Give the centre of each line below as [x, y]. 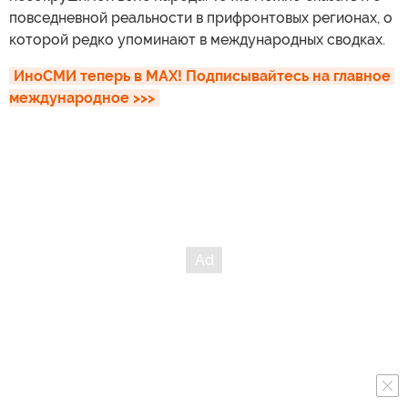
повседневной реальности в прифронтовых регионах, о [201, 18]
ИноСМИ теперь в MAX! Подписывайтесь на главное [202, 76]
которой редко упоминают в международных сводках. [197, 40]
